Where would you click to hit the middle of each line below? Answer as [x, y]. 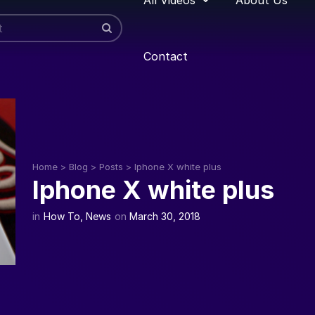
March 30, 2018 [165, 217]
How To [62, 217]
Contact [166, 56]
